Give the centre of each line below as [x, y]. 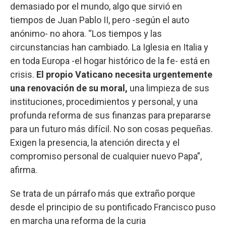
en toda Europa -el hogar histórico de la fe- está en [110, 61]
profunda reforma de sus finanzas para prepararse [110, 115]
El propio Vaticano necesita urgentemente [124, 74]
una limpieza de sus [169, 88]
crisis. [23, 74]
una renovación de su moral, [70, 88]
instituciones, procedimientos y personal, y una [104, 101]
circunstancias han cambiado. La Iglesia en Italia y [109, 47]
